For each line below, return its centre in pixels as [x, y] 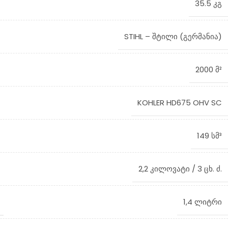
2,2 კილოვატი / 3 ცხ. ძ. [180, 169]
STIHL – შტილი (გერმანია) [173, 36]
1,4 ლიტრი [203, 202]
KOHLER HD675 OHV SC [180, 103]
